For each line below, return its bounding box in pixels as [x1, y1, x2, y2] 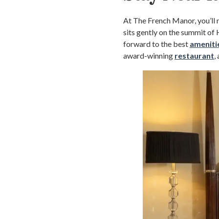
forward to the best [123, 39, 190, 48]
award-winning [123, 51, 175, 60]
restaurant [175, 51, 214, 60]
